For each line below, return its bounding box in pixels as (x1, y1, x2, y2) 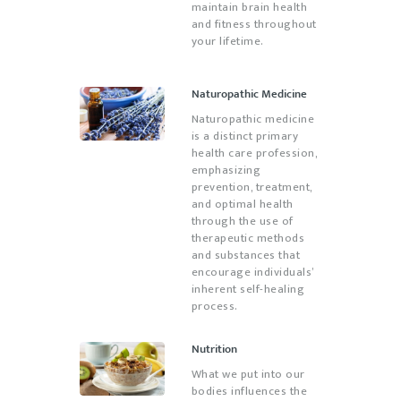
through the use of (191, 210, 294, 231)
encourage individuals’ (191, 261, 314, 282)
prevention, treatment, (191, 176, 312, 197)
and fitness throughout (191, 14, 317, 35)
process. (191, 295, 238, 316)
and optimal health (191, 193, 294, 214)
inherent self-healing (191, 278, 304, 299)
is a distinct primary (191, 125, 298, 146)
